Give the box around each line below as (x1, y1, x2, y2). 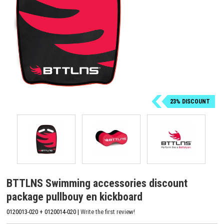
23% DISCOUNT (170, 98, 210, 105)
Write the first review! (80, 207, 135, 215)
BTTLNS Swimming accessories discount (6, 177, 187, 189)
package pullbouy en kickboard (6, 190, 142, 203)
